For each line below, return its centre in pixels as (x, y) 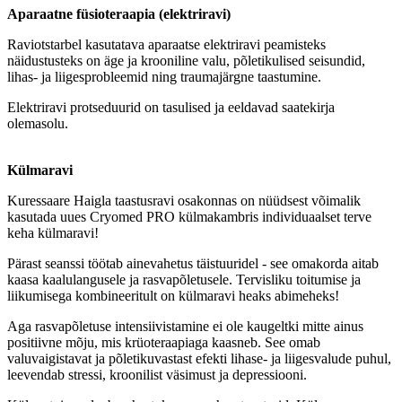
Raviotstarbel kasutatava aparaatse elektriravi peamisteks (166, 44)
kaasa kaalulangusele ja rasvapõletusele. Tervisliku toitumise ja (184, 279)
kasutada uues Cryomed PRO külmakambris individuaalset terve (189, 216)
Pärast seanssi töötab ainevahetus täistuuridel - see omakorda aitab (193, 263)
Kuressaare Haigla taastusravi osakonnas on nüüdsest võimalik (184, 200)
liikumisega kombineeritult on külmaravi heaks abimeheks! (173, 295)
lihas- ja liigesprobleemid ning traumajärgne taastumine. (164, 76)
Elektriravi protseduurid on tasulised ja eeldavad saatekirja (171, 107)
